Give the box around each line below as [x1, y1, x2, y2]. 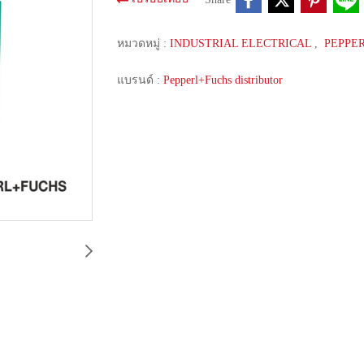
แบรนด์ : [117, 74, 163, 86]
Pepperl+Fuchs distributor [163, 74, 283, 86]
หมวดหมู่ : [117, 37, 170, 50]
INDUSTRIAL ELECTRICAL [170, 37, 314, 50]
